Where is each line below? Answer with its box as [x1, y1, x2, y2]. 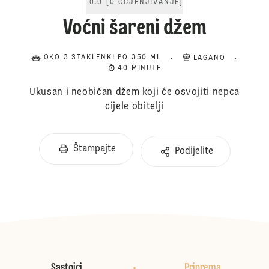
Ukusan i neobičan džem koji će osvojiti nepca [29, 88, 240, 97]
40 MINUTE [118, 65, 162, 72]
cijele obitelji [105, 102, 164, 112]
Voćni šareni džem [62, 18, 207, 40]
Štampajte [73, 144, 116, 154]
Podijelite [174, 147, 213, 156]
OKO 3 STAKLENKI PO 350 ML [43, 54, 162, 61]
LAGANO [193, 55, 226, 62]
